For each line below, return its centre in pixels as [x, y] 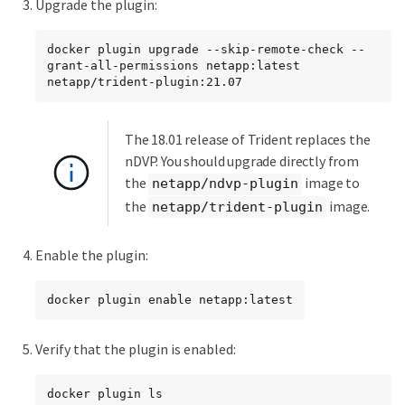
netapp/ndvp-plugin [226, 184]
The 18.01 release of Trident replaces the [248, 140]
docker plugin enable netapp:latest [170, 300]
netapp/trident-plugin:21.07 [145, 82]
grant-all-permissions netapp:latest [174, 66]
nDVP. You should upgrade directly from [242, 161]
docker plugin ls [105, 394]
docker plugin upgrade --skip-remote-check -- [206, 50]
